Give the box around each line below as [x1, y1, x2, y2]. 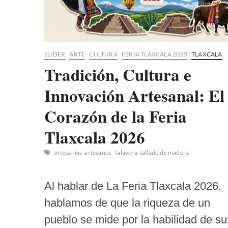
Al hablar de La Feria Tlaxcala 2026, [44, 180, 221, 193]
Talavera [114, 149, 137, 157]
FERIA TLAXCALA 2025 [122, 50, 187, 59]
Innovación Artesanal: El [44, 83, 224, 108]
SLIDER [44, 50, 66, 59]
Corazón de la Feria [44, 104, 187, 129]
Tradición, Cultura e [44, 62, 191, 87]
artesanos [84, 149, 112, 157]
